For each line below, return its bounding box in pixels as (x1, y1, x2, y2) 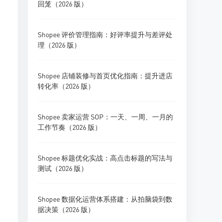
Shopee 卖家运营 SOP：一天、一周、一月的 (38, 112, 173, 121)
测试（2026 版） (38, 164, 88, 172)
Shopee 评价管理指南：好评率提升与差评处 (38, 30, 172, 39)
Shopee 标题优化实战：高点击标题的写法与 (38, 153, 172, 162)
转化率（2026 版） (38, 81, 95, 90)
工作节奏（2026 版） (38, 122, 102, 131)
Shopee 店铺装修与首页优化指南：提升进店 (38, 71, 172, 80)
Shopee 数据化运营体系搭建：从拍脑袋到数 (38, 194, 172, 203)
